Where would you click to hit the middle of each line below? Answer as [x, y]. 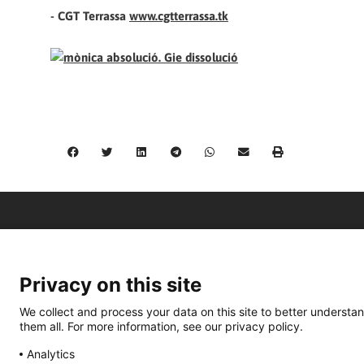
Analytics [51, 353]
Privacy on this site [110, 285]
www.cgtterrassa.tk [179, 15]
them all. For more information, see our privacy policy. [161, 326]
